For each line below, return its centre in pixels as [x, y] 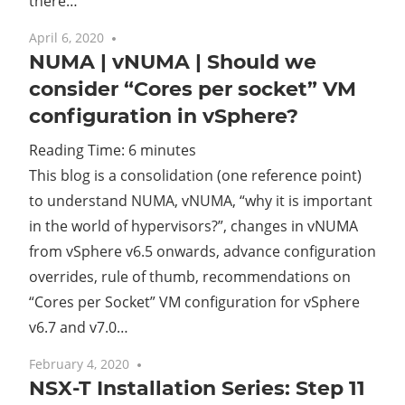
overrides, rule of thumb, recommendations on [190, 276]
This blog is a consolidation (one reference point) [195, 175]
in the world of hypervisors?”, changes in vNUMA [193, 226]
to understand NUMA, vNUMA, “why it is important [201, 200]
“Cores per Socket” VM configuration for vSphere [194, 301]
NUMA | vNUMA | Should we [173, 61]
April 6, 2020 [66, 37]
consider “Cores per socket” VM [193, 89]
